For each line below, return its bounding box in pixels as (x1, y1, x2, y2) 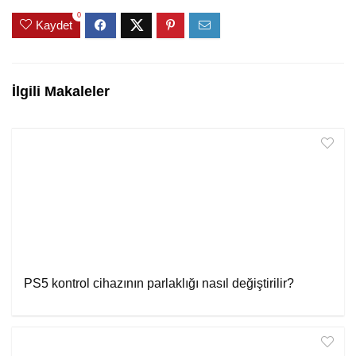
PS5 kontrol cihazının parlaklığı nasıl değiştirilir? (24, 277, 294, 291)
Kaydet (36, 18, 72, 33)
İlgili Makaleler (12, 83, 110, 100)
